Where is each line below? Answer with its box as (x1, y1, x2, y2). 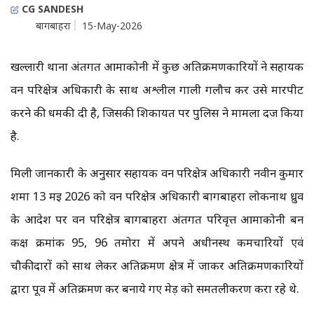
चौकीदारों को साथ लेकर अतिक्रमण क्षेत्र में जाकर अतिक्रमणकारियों (11, 257, 303, 274)
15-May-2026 (82, 19, 142, 33)
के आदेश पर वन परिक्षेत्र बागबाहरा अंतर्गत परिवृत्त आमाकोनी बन (11, 211, 303, 228)
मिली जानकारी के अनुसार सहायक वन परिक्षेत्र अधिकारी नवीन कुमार (11, 165, 303, 182)
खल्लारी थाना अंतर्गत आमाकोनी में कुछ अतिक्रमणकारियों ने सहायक (11, 58, 303, 75)
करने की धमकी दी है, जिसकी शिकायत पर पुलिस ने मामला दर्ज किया (11, 104, 303, 121)
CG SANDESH (19, 2, 83, 16)
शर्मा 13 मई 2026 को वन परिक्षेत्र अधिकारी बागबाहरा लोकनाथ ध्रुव (11, 188, 303, 205)
